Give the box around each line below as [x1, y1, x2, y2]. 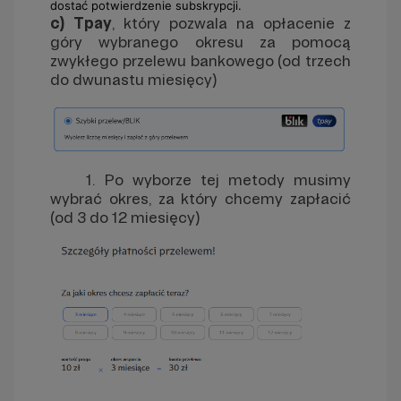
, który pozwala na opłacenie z [112, 13, 351, 32]
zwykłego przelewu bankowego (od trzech [50, 50, 351, 70]
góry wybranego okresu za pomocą [50, 31, 351, 51]
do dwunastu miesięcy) [50, 69, 217, 89]
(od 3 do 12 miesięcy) [50, 208, 200, 227]
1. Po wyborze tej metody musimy [50, 170, 351, 190]
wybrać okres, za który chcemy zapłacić [50, 189, 351, 209]
